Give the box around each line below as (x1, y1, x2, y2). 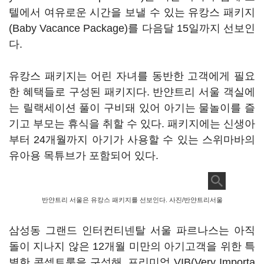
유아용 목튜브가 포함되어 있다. (9, 150, 159, 161)
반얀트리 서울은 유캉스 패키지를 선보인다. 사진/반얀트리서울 (41, 196, 223, 203)
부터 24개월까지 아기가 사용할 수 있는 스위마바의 (9, 134, 255, 146)
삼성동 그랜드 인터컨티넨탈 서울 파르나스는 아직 (9, 225, 255, 236)
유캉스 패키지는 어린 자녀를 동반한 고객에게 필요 (9, 70, 255, 82)
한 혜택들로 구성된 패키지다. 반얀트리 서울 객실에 (9, 86, 255, 98)
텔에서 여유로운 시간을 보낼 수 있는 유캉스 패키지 (9, 6, 255, 18)
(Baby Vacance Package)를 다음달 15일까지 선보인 (9, 22, 255, 34)
